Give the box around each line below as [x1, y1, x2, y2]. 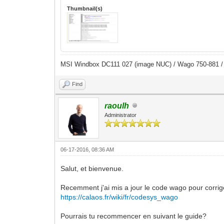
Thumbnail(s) [67, 5, 103, 11]
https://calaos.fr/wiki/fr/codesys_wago [60, 192, 178, 201]
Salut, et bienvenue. [60, 164, 124, 172]
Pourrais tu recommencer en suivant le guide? [60, 211, 207, 220]
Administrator [104, 111, 137, 118]
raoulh [104, 101, 129, 110]
